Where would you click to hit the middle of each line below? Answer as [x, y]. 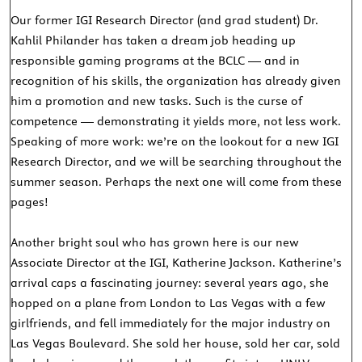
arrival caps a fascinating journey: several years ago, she [170, 283]
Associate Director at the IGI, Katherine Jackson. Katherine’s [177, 263]
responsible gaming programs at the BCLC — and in [156, 61]
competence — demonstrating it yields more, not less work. [176, 122]
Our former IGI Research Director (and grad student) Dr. [165, 21]
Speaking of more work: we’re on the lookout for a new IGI [175, 142]
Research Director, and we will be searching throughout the [177, 162]
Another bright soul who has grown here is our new [155, 243]
